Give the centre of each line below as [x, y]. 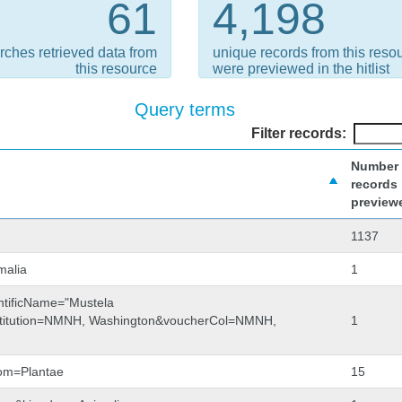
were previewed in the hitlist [301, 69]
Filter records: [298, 133]
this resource [117, 69]
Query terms [185, 109]
